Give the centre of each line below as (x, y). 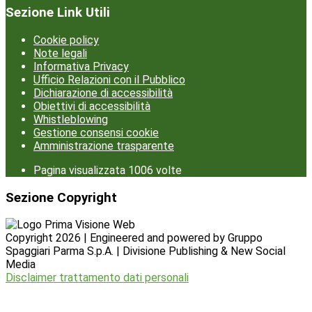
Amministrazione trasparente (104, 146)
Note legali (60, 53)
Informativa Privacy (81, 67)
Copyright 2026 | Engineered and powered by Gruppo (134, 238)
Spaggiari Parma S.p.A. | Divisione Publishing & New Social (146, 251)
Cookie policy (66, 40)
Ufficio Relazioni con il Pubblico (109, 80)
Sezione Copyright (61, 197)
